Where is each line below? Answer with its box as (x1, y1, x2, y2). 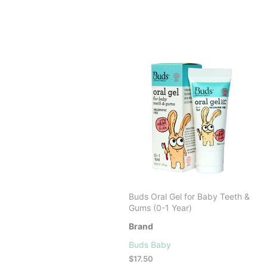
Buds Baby (128, 239, 171, 250)
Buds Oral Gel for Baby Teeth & (128, 191, 250, 201)
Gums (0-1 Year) (128, 202, 192, 213)
